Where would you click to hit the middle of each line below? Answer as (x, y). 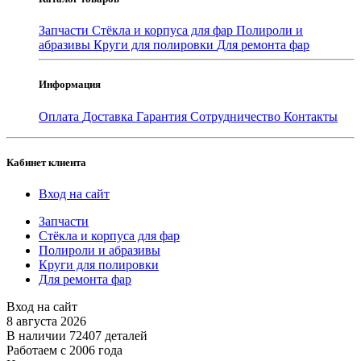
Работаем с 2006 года (64, 350)
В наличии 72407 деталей (77, 335)
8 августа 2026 (46, 321)
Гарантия (163, 116)
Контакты (311, 116)
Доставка (109, 116)
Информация (70, 85)
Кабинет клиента (46, 162)
